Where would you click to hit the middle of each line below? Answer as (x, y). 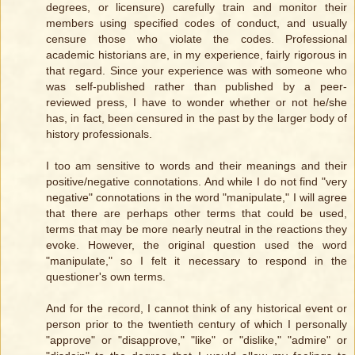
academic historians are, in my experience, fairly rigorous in (197, 55)
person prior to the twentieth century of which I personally (197, 324)
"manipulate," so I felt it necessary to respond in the (197, 261)
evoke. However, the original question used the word (197, 245)
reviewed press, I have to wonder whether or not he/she (197, 103)
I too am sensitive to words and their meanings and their (197, 166)
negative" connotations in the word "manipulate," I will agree (197, 198)
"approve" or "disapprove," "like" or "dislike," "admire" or (197, 340)
